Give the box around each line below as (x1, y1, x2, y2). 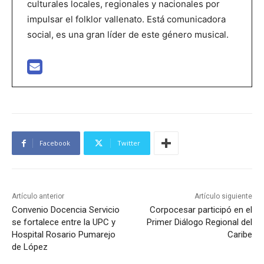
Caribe (227, 229, 252, 240)
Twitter (117, 138, 140, 148)
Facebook (39, 138, 70, 148)
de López (12, 242, 48, 253)
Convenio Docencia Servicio (12, 204, 120, 216)
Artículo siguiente (194, 192, 252, 201)
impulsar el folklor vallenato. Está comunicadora (27, 14, 226, 25)
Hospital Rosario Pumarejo (12, 229, 115, 240)
